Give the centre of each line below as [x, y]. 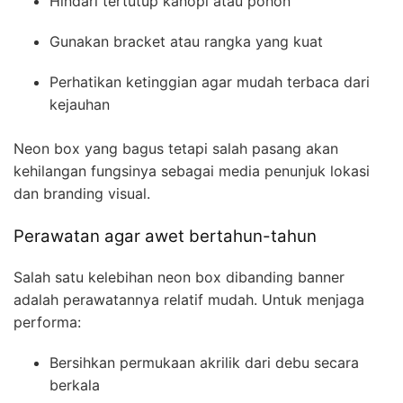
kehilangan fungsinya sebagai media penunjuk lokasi [192, 171]
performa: [47, 322]
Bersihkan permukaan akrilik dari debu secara [204, 363]
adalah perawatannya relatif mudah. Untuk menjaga [189, 300]
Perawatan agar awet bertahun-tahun [165, 237]
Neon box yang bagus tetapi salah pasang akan [176, 149]
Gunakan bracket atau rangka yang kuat [186, 42]
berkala [75, 385]
